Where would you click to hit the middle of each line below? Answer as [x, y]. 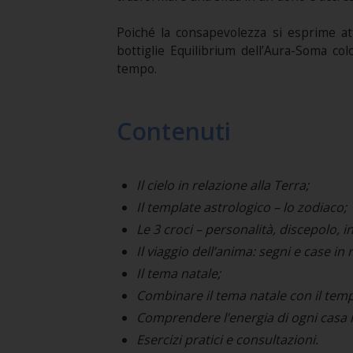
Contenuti [173, 131]
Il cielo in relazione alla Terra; [222, 185]
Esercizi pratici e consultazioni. [227, 340]
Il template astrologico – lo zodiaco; [241, 207]
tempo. [136, 69]
